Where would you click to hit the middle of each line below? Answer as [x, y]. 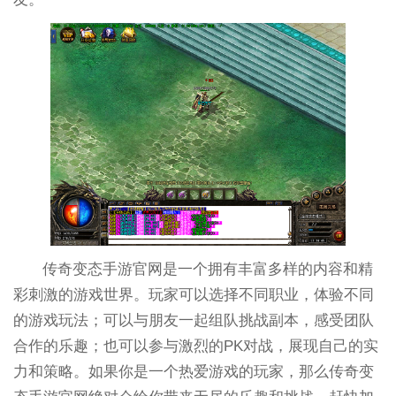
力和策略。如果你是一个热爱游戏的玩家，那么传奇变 [193, 371]
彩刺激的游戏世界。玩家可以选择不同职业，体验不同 [193, 294]
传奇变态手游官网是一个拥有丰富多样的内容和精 [208, 269]
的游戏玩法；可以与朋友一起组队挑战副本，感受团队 [193, 320]
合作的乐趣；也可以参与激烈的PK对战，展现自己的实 [195, 346]
